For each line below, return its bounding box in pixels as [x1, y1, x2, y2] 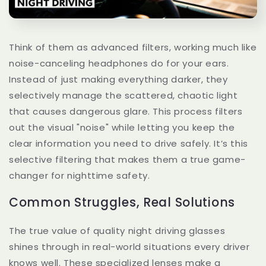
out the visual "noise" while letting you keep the [9, 121, 235, 134]
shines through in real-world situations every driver [9, 240, 250, 253]
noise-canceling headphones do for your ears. [9, 56, 229, 69]
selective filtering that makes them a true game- [9, 153, 246, 166]
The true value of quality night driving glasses [9, 224, 226, 237]
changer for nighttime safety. [9, 169, 150, 182]
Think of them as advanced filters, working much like [9, 40, 257, 53]
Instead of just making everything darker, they [9, 72, 228, 85]
